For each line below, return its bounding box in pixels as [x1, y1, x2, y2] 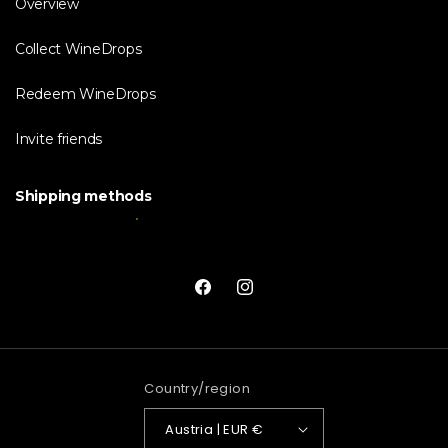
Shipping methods [15, 187, 152, 205]
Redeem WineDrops [15, 85, 156, 103]
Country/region [144, 379, 251, 398]
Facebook [192, 285, 265, 306]
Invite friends [15, 130, 103, 148]
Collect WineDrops [15, 40, 142, 58]
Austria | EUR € [252, 419, 264, 439]
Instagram [234, 285, 312, 306]
